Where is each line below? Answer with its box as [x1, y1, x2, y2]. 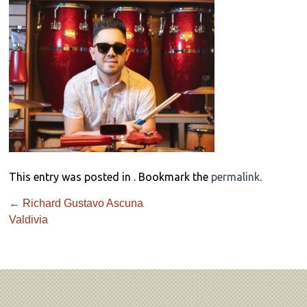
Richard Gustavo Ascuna [20, 197, 144, 209]
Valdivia [9, 214, 49, 225]
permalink [211, 171, 260, 183]
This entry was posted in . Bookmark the [9, 171, 212, 183]
